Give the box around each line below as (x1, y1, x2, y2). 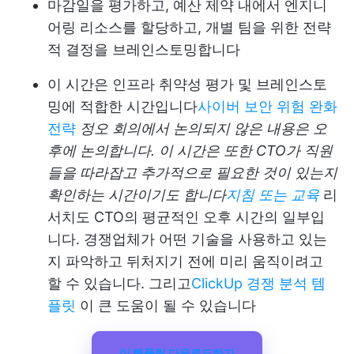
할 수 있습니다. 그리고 (47, 274, 191, 292)
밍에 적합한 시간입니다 (47, 97, 198, 115)
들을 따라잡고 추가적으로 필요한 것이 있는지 (47, 164, 337, 181)
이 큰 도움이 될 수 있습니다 (76, 296, 256, 314)
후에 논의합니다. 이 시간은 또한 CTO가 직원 (47, 141, 333, 159)
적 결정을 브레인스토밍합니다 (47, 40, 240, 58)
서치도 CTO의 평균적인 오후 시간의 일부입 (47, 208, 325, 225)
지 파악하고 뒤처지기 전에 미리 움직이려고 (47, 252, 323, 269)
